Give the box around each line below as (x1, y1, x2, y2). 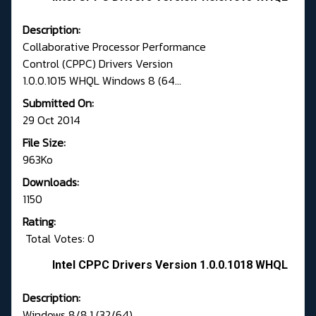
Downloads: (23, 174, 79, 191)
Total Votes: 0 (23, 230, 95, 248)
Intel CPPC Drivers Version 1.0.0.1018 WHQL (52, 258, 288, 272)
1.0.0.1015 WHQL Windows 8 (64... (23, 72, 181, 90)
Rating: (23, 213, 56, 231)
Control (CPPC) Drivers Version (23, 55, 173, 73)
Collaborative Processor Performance (23, 38, 206, 56)
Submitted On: (23, 95, 94, 112)
